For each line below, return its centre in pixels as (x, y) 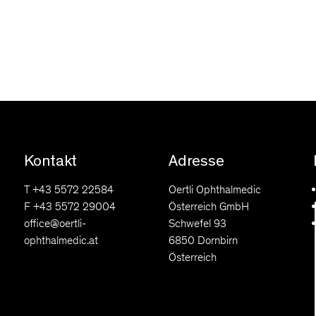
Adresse (196, 161)
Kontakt (50, 161)
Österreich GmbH (209, 206)
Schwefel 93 (197, 223)
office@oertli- (55, 223)
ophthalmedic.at (61, 240)
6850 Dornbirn (203, 240)
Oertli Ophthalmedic (215, 189)
